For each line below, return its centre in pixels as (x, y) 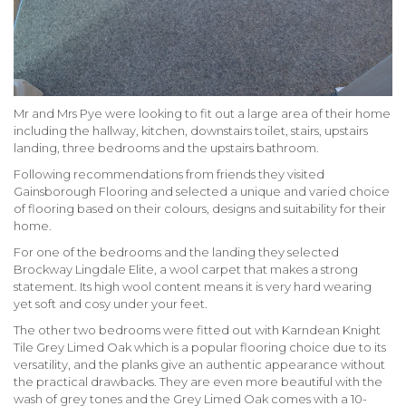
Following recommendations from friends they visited (169, 174)
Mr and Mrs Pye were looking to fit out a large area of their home (202, 113)
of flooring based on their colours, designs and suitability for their (200, 208)
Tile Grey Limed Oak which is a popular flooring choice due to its (200, 347)
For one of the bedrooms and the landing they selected (176, 251)
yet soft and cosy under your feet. (111, 303)
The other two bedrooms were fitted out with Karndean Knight (197, 329)
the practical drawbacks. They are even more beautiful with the (198, 381)
